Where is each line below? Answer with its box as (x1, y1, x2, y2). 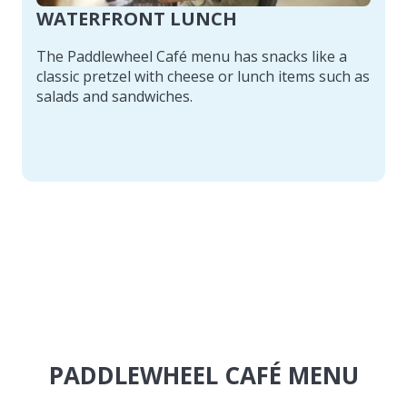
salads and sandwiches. (36, 85, 193, 106)
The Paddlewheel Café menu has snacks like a (36, 45, 347, 66)
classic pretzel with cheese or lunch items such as (36, 65, 370, 86)
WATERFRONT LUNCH (36, 5, 237, 31)
